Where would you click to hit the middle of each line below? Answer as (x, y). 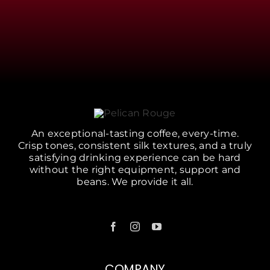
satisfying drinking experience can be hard (135, 158)
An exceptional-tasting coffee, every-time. (135, 134)
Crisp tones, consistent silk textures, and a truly (135, 146)
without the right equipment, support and (135, 170)
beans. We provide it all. (135, 182)
